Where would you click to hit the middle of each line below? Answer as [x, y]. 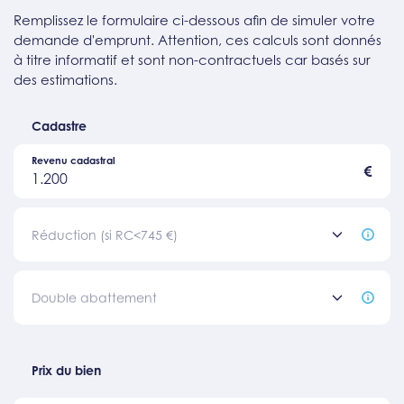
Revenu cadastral [73, 160]
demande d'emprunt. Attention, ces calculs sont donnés [197, 39]
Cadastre [59, 125]
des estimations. [65, 79]
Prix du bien [66, 370]
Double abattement [94, 298]
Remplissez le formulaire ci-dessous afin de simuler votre [194, 19]
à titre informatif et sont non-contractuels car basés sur [192, 59]
